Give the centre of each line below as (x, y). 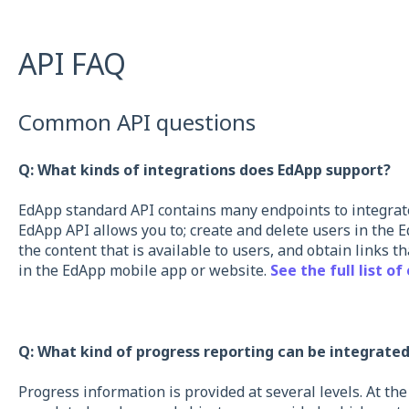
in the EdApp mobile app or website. (144, 271)
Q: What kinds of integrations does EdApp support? (204, 169)
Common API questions (136, 122)
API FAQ (72, 63)
